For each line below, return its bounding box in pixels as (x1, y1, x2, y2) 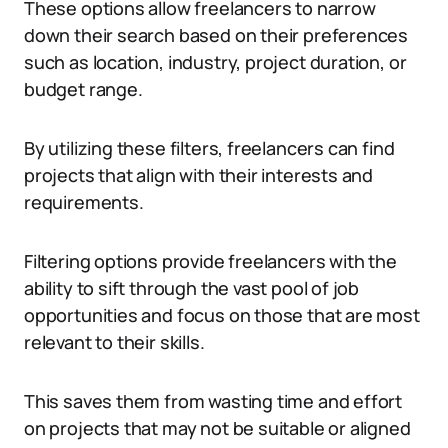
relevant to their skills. (24, 330, 205, 354)
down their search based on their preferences (24, 23, 409, 47)
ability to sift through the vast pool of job (24, 276, 360, 300)
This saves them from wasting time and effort (24, 389, 403, 413)
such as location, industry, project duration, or (24, 50, 407, 74)
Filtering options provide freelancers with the (24, 249, 397, 273)
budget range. (24, 77, 143, 101)
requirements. (24, 190, 144, 214)
